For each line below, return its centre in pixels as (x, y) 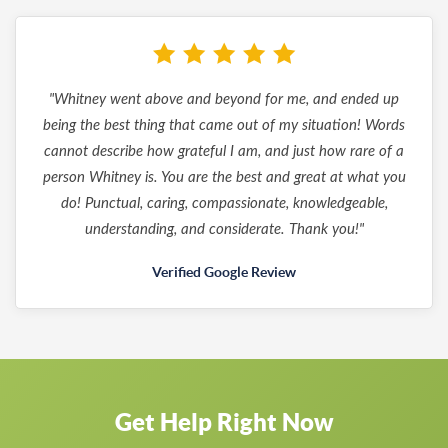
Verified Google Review (224, 272)
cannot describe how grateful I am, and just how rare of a (224, 151)
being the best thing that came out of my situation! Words (224, 125)
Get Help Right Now (224, 422)
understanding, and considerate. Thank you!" (224, 229)
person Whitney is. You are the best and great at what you (224, 177)
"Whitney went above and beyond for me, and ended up (224, 99)
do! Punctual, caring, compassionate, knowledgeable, (224, 203)
